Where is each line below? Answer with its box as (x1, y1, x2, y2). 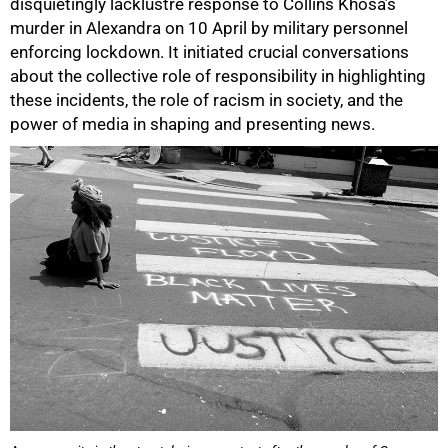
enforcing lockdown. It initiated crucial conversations (10, 42, 409, 63)
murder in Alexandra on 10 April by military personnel (10, 18, 408, 39)
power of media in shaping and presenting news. (10, 114, 375, 135)
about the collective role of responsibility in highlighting (10, 66, 426, 87)
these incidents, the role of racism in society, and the (10, 90, 403, 111)
